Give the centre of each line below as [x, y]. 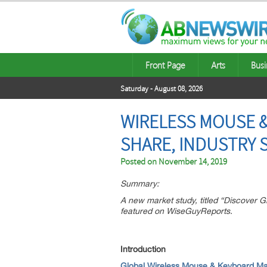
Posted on [139, 162]
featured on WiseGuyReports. [176, 211]
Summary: [140, 184]
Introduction [143, 249]
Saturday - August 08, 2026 [162, 89]
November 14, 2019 [193, 162]
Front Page [165, 65]
